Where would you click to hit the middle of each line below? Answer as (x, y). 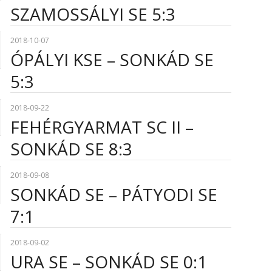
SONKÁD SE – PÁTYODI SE (114, 194)
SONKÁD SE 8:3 (71, 148)
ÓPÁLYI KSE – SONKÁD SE (112, 59)
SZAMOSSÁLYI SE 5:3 (93, 14)
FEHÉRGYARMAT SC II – (102, 127)
